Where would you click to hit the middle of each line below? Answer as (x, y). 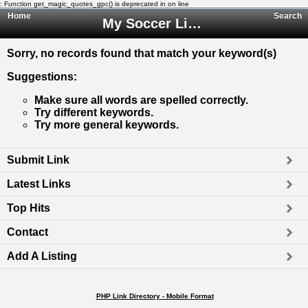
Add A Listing (42, 256)
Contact (27, 232)
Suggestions (40, 77)
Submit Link (38, 160)
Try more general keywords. (107, 125)
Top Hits (29, 208)
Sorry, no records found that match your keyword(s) (142, 53)
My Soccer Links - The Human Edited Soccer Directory (195, 23)
